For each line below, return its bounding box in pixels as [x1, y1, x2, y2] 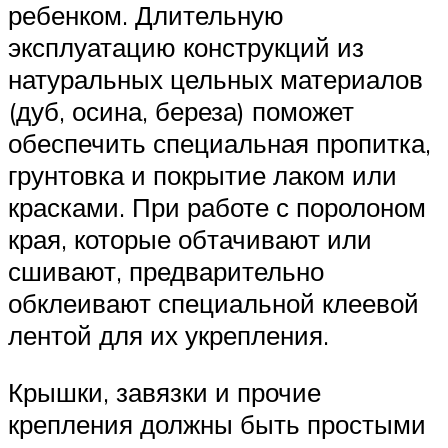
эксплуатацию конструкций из [8, 30, 364, 63]
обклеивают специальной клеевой [8, 286, 419, 319]
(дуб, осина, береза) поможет [8, 94, 354, 127]
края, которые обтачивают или [8, 222, 372, 255]
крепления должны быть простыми [8, 408, 426, 441]
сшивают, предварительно [8, 254, 324, 287]
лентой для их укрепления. [8, 318, 329, 351]
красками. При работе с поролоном [8, 190, 426, 223]
